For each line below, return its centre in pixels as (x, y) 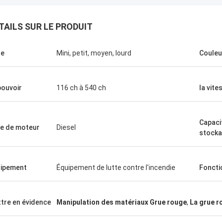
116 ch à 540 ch (81, 88)
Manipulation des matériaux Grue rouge (122, 202)
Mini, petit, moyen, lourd (94, 53)
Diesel (66, 127)
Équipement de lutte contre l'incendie (116, 167)
